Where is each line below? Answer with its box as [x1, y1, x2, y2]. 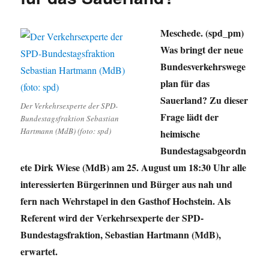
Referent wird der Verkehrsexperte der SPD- [20, 211, 204, 225]
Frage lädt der [160, 110, 219, 124]
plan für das [160, 76, 210, 91]
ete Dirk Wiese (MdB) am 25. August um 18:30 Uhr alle [20, 160, 247, 175]
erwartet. [20, 244, 58, 259]
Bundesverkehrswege [160, 59, 246, 74]
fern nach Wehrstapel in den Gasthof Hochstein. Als [20, 194, 231, 208]
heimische [160, 127, 201, 141]
